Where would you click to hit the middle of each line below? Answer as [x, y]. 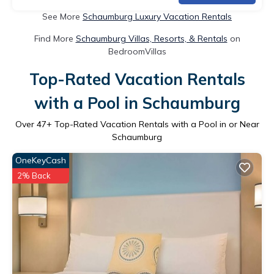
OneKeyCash [41, 160]
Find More [55, 38]
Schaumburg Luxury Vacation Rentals [157, 16]
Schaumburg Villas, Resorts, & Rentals [151, 38]
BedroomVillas [137, 51]
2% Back [34, 175]
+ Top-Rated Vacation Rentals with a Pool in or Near [153, 124]
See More [62, 16]
